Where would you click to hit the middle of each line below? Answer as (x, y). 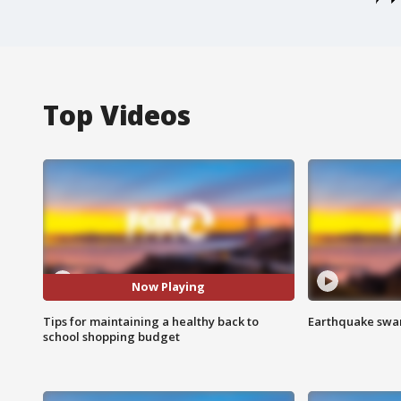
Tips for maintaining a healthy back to (151, 321)
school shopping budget (111, 336)
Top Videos (117, 115)
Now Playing (169, 287)
